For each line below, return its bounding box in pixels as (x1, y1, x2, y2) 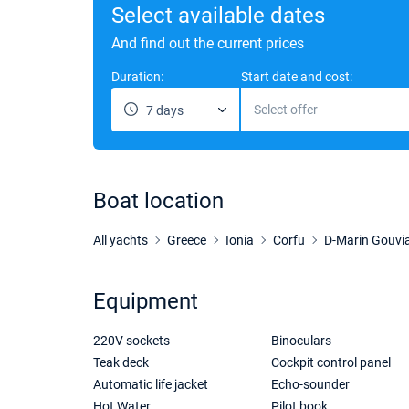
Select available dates (111, 3, 325, 28)
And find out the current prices (111, 35, 304, 52)
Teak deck (93, 355, 149, 370)
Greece (167, 233, 206, 247)
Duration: (111, 69, 163, 84)
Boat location (93, 188, 224, 214)
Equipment (93, 288, 198, 314)
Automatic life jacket (93, 377, 208, 392)
